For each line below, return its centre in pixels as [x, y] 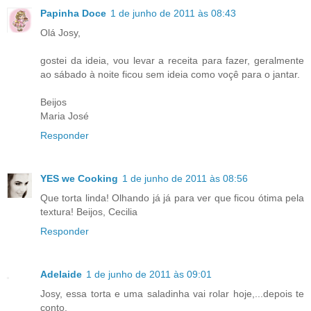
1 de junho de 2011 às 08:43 [173, 13]
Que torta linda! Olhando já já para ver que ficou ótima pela [172, 197]
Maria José [65, 116]
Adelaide [61, 274]
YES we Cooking [79, 178]
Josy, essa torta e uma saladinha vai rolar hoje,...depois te [172, 293]
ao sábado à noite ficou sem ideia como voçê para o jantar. [170, 74]
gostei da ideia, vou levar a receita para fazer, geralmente [172, 60]
